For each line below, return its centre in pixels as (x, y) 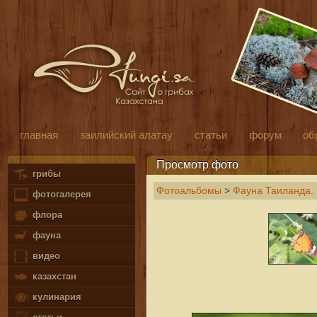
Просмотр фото (197, 164)
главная (39, 134)
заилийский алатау (126, 134)
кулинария (55, 297)
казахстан (53, 277)
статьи (211, 134)
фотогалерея (60, 195)
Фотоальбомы (189, 190)
